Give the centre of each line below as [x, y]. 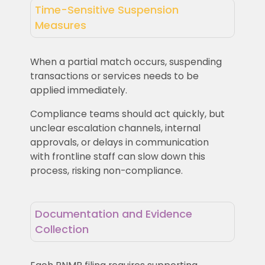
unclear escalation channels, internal [115, 128]
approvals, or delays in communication [119, 142]
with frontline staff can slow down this [117, 156]
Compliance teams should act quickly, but [127, 114]
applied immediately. [78, 90]
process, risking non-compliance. [107, 170]
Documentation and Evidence [113, 214]
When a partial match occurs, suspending [126, 62]
